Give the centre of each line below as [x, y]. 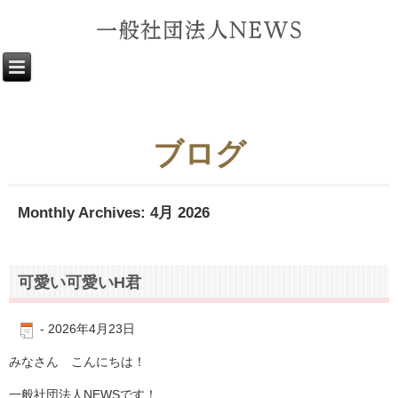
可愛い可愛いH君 [80, 283]
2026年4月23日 [92, 329]
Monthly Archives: [84, 213]
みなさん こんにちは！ [77, 361]
